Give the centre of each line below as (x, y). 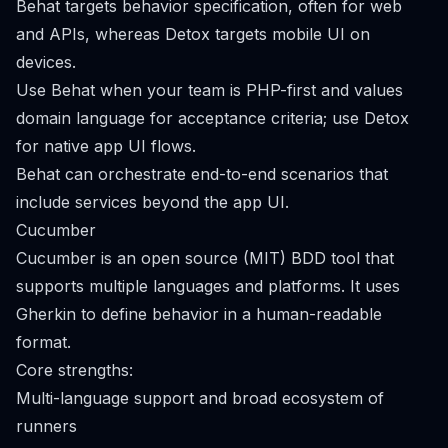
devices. (46, 62)
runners (46, 426)
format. (43, 342)
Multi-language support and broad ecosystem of (200, 398)
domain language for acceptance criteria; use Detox (212, 118)
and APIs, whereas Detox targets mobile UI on (193, 34)
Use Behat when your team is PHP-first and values (209, 90)
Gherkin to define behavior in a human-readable (199, 314)
